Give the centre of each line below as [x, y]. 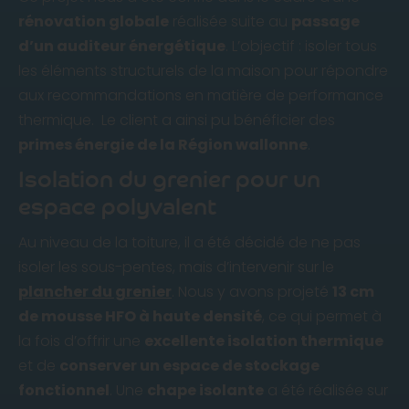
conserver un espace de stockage [189, 365]
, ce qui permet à [322, 316]
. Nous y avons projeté [252, 291]
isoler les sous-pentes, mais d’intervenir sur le [176, 267]
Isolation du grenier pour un [169, 179]
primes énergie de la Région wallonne [163, 144]
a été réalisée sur [326, 390]
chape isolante [205, 390]
